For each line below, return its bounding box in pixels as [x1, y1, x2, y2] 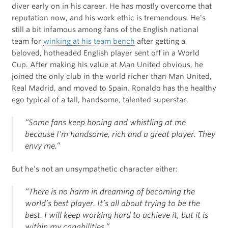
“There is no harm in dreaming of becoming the [24, 187, 195, 197]
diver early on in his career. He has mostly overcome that [11, 2, 212, 11]
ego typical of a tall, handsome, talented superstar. [11, 96, 188, 104]
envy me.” [24, 141, 60, 151]
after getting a [134, 37, 185, 46]
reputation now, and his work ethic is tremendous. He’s [11, 14, 206, 22]
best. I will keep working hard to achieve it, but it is [24, 210, 208, 220]
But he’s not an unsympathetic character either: [11, 165, 178, 174]
